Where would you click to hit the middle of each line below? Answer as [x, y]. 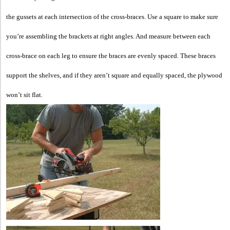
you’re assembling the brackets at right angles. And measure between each [108, 36]
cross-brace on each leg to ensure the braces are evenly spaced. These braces [111, 55]
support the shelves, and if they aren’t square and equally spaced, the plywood [114, 75]
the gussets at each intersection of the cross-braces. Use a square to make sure [112, 16]
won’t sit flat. [24, 94]
